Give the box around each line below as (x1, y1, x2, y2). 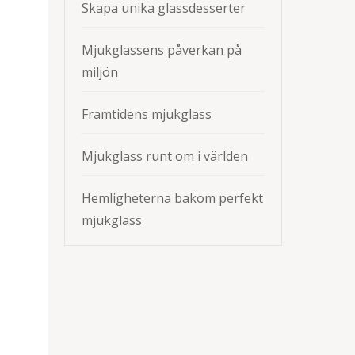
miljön (82, 63, 118, 81)
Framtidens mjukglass (82, 105, 212, 123)
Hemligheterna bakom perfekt (82, 189, 263, 207)
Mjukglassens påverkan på (82, 41, 242, 59)
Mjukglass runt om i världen (82, 147, 248, 165)
